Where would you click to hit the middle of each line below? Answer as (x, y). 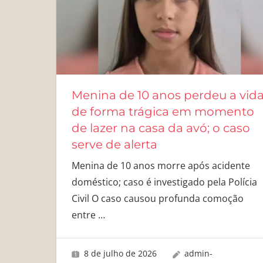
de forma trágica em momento (163, 111)
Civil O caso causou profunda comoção (157, 198)
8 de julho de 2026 (120, 254)
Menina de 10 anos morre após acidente (161, 165)
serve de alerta (114, 144)
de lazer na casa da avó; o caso (161, 128)
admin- (199, 254)
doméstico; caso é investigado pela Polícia (164, 182)
